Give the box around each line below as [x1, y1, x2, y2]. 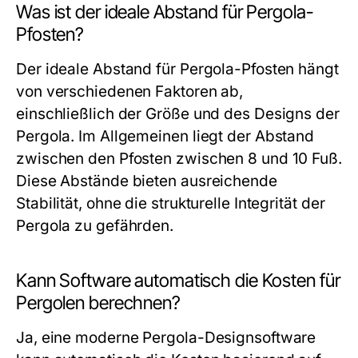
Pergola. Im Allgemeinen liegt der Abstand [16, 127, 315, 145]
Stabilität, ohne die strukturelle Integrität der [16, 194, 325, 213]
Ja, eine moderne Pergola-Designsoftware [16, 328, 316, 347]
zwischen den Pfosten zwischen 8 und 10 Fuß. [16, 149, 342, 168]
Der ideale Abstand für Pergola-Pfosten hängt [16, 60, 339, 78]
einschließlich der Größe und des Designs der [16, 105, 340, 123]
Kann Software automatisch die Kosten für [16, 269, 340, 292]
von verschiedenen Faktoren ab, [16, 82, 244, 101]
